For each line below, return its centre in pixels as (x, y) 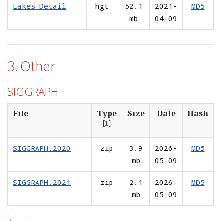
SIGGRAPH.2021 (42, 182)
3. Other (32, 66)
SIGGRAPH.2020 (42, 148)
